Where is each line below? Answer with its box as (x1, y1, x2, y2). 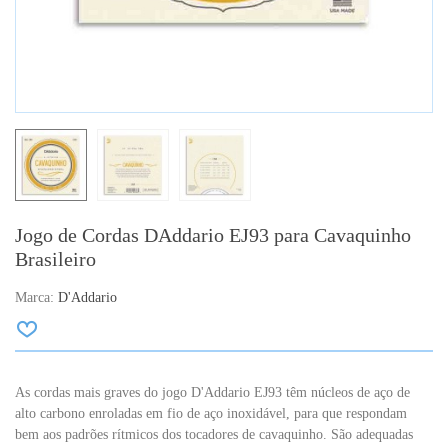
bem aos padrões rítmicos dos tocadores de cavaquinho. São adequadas (15, 427, 413, 443)
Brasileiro (15, 248, 96, 271)
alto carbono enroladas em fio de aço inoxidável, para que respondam (15, 406, 407, 422)
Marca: (15, 290, 54, 306)
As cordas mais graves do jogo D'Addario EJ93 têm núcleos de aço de (15, 385, 410, 401)
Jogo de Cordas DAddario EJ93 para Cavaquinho (15, 224, 411, 247)
